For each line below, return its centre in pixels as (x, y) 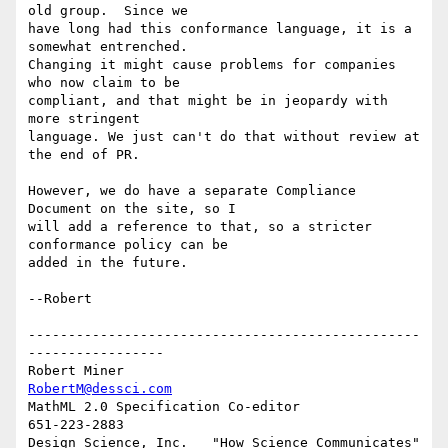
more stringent (84, 119)
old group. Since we (108, 11)
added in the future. (108, 263)
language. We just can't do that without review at (224, 137)
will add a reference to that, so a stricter (200, 227)
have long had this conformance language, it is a (220, 29)
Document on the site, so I (132, 209)
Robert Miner (268, 371)
